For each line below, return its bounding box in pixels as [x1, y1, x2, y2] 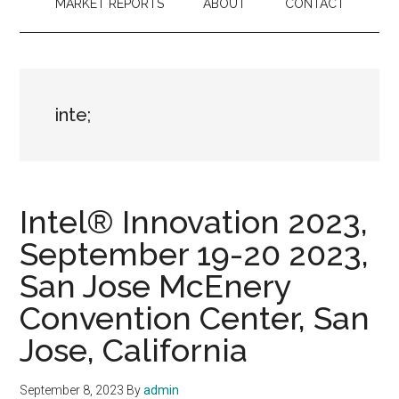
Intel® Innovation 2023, [20, 203, 369, 240]
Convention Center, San [20, 299, 370, 337]
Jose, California [20, 331, 248, 369]
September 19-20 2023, [20, 235, 370, 273]
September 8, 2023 [20, 383, 125, 397]
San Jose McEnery [20, 267, 292, 305]
